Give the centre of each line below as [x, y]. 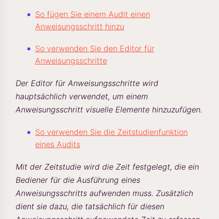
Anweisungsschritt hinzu [80, 26]
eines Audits [58, 144]
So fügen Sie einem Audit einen [93, 14]
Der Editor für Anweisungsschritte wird [87, 83]
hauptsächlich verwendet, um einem [82, 96]
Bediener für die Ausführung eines [78, 180]
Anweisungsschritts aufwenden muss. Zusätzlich [104, 193]
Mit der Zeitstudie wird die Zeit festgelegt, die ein [107, 167]
